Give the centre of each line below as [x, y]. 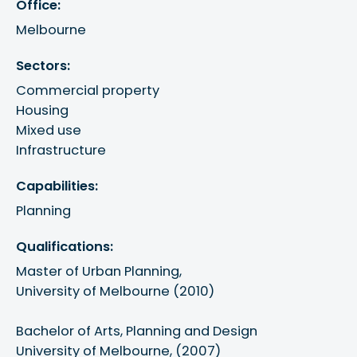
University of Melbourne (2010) [116, 292]
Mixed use [49, 130]
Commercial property [88, 90]
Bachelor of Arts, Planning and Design [139, 331]
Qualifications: [65, 247]
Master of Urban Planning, [101, 272]
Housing [43, 110]
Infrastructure [61, 150]
